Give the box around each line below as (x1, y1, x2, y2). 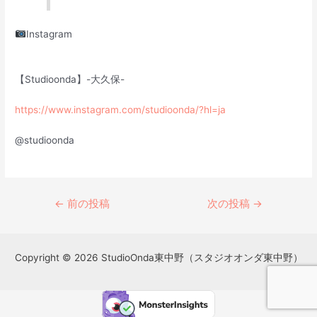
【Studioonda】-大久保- (15, 73, 125, 85)
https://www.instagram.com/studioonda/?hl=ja (15, 103, 226, 115)
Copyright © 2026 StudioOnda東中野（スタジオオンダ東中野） (14, 252, 303, 264)
